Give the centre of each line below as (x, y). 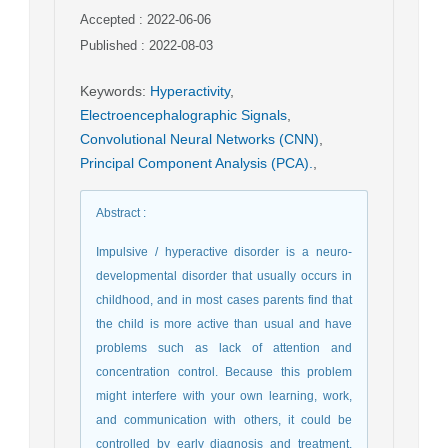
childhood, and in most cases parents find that (224, 299)
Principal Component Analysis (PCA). (196, 162)
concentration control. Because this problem (224, 371)
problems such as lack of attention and (224, 347)
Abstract (118, 212)
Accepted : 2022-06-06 (145, 19)
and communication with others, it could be (224, 419)
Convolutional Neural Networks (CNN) (199, 138)
